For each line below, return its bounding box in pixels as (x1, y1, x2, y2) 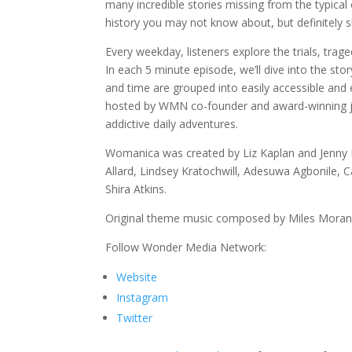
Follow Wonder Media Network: (105, 240, 267, 255)
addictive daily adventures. (105, 116, 242, 132)
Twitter (116, 310, 153, 326)
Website (116, 269, 158, 285)
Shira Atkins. (105, 181, 170, 197)
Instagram (116, 290, 169, 306)
